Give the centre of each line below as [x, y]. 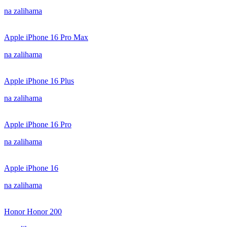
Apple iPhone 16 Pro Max [46, 37]
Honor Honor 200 [33, 212]
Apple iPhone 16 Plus [39, 81]
